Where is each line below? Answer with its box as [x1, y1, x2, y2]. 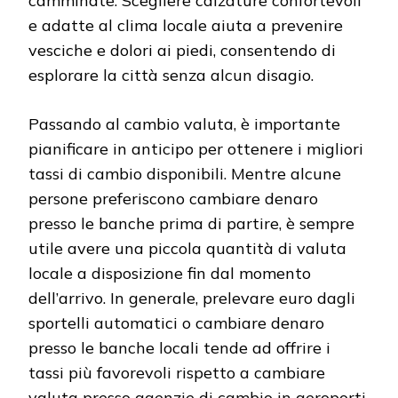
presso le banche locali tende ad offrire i [28, 338, 330, 359]
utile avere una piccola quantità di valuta [28, 238, 346, 259]
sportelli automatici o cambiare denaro [28, 313, 324, 334]
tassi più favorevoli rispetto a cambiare [28, 362, 325, 384]
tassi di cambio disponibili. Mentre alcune [28, 163, 341, 185]
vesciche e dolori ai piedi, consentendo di [28, 40, 336, 61]
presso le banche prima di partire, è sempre [28, 213, 354, 235]
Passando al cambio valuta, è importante [28, 114, 340, 135]
